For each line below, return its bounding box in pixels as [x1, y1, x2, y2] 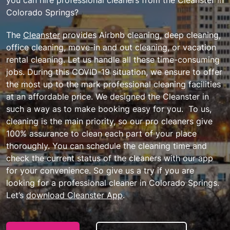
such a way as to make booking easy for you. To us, [6, 103, 212, 114]
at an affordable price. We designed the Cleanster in [6, 91, 209, 102]
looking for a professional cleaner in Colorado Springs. [6, 177, 219, 188]
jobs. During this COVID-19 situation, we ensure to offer [6, 66, 222, 77]
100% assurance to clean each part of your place [6, 128, 197, 139]
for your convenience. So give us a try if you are [6, 165, 194, 176]
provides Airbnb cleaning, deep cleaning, [60, 29, 221, 40]
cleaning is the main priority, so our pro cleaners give [6, 116, 213, 126]
